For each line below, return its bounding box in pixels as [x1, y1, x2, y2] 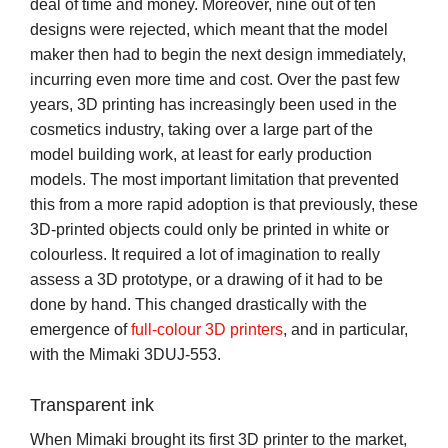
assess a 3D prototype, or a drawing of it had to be [30, 270, 383, 288]
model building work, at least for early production [30, 145, 372, 163]
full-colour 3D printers [131, 320, 283, 338]
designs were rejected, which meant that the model [30, 20, 388, 38]
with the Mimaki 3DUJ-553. [30, 345, 221, 363]
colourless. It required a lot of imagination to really [30, 245, 380, 263]
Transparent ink [30, 394, 154, 415]
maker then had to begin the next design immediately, [30, 45, 406, 63]
